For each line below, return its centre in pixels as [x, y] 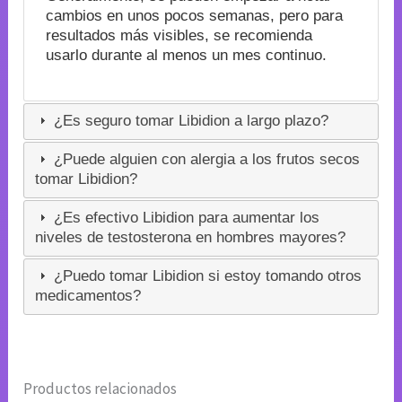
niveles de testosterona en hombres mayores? [191, 238]
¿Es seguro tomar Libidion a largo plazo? [189, 121]
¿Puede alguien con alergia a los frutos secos [205, 160]
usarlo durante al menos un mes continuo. [186, 55]
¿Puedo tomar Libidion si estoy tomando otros [206, 276]
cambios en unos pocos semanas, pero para [194, 15]
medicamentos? [88, 296]
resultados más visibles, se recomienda [179, 35]
